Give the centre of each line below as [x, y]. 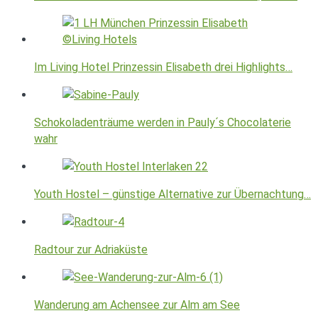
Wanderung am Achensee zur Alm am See [137, 305]
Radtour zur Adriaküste [91, 249]
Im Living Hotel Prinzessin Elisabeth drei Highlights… [163, 67]
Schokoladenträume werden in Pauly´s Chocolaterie [163, 122]
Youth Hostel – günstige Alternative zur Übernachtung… [172, 194]
